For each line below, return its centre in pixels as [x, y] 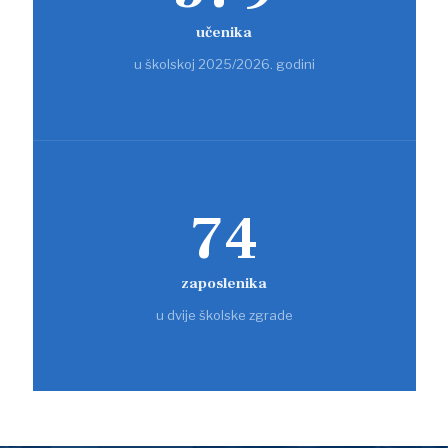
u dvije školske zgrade [224, 315]
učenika [224, 32]
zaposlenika [224, 283]
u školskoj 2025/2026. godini [224, 64]
